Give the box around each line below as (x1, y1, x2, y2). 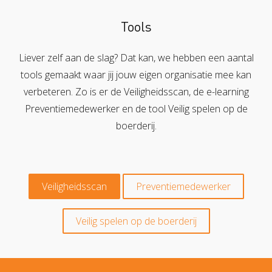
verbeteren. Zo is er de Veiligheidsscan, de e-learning (23, 84, 249, 98)
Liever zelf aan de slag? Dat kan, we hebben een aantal (18, 50, 254, 64)
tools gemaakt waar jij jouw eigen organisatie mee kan (21, 67, 251, 81)
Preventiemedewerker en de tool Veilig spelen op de (24, 101, 248, 115)
